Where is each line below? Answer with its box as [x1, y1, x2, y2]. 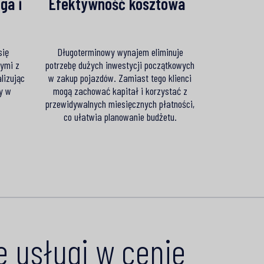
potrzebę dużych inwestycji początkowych [45, 58, 194, 71]
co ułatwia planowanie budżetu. [63, 110, 177, 123]
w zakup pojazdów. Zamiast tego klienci [48, 71, 192, 84]
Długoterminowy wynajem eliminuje [57, 45, 183, 58]
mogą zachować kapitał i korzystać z [52, 84, 187, 97]
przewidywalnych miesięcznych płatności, [45, 97, 194, 110]
